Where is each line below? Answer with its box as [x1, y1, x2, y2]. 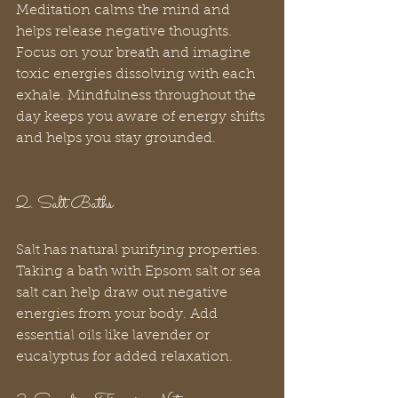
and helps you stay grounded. [16, 131, 216, 147]
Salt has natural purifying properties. [16, 243, 264, 259]
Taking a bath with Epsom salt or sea [16, 265, 265, 280]
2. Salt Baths [16, 191, 113, 219]
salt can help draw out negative [16, 286, 231, 301]
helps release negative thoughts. [16, 25, 235, 40]
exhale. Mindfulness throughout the [16, 89, 259, 104]
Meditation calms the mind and [16, 4, 234, 19]
